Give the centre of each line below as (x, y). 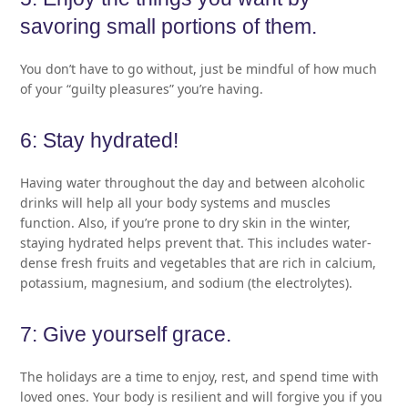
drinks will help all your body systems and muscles (176, 202)
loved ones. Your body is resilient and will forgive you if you (202, 396)
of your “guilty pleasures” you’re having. (142, 88)
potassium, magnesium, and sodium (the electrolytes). (187, 282)
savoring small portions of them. (169, 26)
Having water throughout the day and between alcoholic (193, 182)
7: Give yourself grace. (126, 334)
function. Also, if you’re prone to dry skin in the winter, (186, 222)
